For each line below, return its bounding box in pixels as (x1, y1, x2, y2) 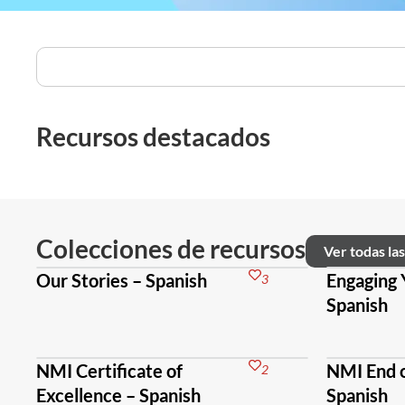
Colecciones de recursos (36, 233, 306, 264)
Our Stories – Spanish (36, 269, 207, 291)
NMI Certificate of (36, 360, 183, 381)
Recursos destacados (36, 121, 270, 152)
